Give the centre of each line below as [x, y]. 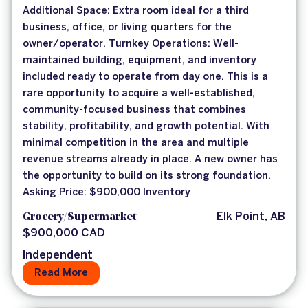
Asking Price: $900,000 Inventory [107, 193]
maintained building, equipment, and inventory [140, 61]
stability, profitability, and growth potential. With [146, 127]
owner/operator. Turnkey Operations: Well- [131, 44]
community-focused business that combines [134, 110]
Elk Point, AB [251, 217]
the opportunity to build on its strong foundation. [147, 176]
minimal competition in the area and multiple [136, 143]
